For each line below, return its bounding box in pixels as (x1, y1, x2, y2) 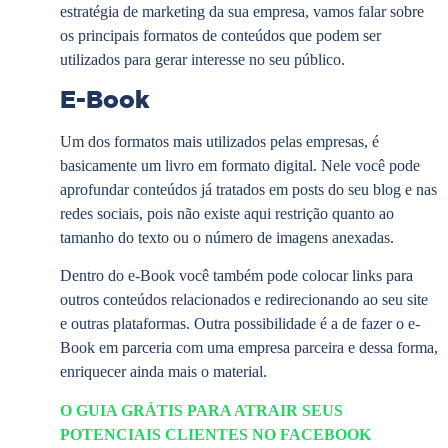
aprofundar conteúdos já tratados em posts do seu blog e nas (60, 181, 437, 199)
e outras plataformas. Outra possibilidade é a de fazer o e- (60, 315, 420, 333)
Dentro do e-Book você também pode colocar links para (60, 267, 413, 285)
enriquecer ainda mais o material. (60, 363, 267, 381)
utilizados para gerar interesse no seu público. (60, 50, 345, 68)
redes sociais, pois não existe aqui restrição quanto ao (60, 205, 394, 223)
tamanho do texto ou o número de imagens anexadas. (60, 229, 394, 247)
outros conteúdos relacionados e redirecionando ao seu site (60, 291, 428, 309)
